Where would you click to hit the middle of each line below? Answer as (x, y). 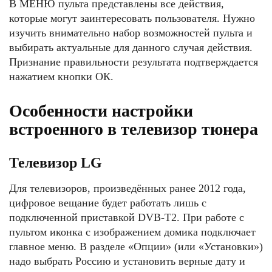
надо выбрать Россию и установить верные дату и (127, 261)
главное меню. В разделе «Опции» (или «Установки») (136, 246)
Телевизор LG (56, 163)
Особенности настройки (101, 111)
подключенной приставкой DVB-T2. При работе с (127, 217)
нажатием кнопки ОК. (61, 76)
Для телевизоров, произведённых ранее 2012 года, (127, 188)
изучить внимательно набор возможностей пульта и (131, 33)
